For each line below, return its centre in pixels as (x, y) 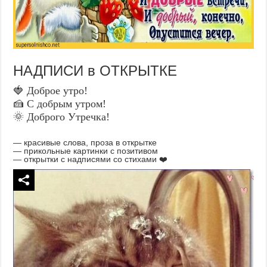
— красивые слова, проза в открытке (85, 142)
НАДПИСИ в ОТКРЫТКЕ (95, 70)
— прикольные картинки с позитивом (86, 150)
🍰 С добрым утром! (60, 103)
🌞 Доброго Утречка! (62, 117)
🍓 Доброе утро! (51, 90)
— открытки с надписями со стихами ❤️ (91, 159)
